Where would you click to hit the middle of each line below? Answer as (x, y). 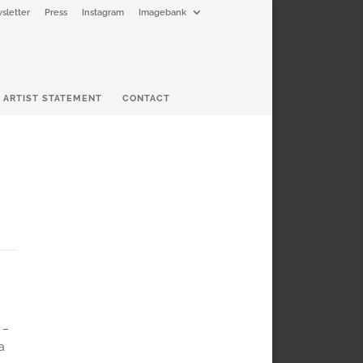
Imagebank (162, 12)
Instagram (103, 12)
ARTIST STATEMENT (52, 98)
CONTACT (146, 98)
